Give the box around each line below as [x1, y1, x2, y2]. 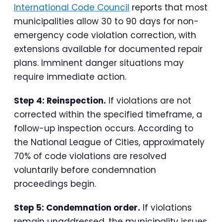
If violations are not [106, 95, 191, 107]
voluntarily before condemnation [14, 164, 156, 176]
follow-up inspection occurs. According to [14, 122, 193, 135]
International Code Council [14, 1, 129, 14]
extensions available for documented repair [14, 43, 203, 55]
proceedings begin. [14, 178, 96, 190]
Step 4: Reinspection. [14, 95, 106, 107]
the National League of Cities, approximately [14, 136, 205, 149]
